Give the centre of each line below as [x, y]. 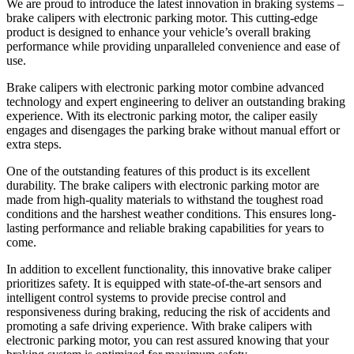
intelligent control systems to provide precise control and [146, 297]
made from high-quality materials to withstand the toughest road [165, 199]
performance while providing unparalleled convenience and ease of [173, 46]
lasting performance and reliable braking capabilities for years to [165, 228]
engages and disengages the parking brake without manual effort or [173, 130]
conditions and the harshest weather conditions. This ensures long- [171, 213]
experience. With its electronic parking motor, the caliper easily [162, 115]
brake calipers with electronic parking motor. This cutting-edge [162, 17]
